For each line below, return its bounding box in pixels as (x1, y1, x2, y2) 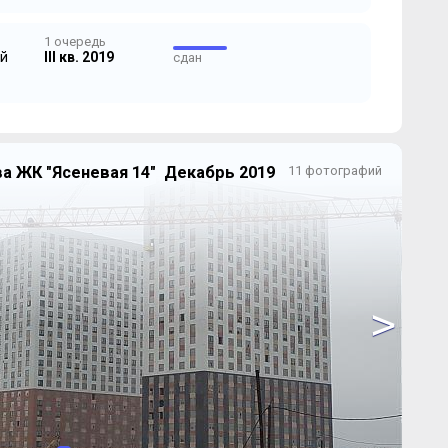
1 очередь (43, 33, 106, 49)
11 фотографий (287, 162, 382, 178)
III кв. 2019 (43, 48, 114, 65)
